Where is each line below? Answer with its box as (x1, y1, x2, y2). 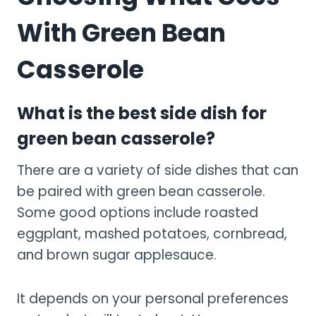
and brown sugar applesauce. (17, 245, 217, 265)
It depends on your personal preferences (17, 288, 288, 308)
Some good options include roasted (17, 202, 258, 222)
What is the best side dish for (17, 101, 267, 125)
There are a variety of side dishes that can (17, 160, 298, 180)
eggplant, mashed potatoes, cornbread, (17, 224, 287, 243)
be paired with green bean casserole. (17, 181, 265, 201)
